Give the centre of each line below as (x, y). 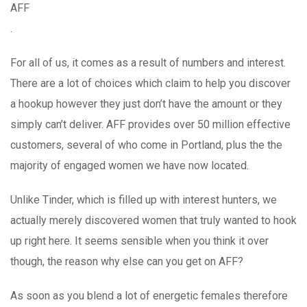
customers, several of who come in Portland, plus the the (146, 145)
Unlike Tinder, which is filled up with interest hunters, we (144, 199)
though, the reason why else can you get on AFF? (127, 261)
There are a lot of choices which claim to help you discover (150, 83)
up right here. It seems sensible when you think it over (139, 241)
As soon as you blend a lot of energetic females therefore (149, 295)
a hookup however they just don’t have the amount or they (146, 103)
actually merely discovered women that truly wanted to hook (153, 220)
